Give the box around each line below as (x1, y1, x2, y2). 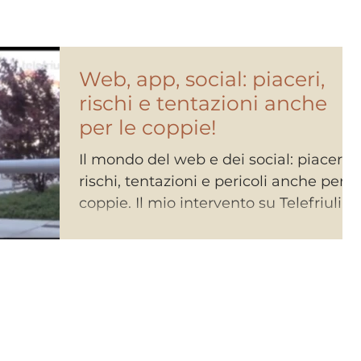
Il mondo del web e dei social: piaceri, (79, 150, 350, 168)
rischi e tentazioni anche (79, 90, 327, 115)
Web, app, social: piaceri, (79, 66, 325, 91)
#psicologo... (79, 215, 168, 234)
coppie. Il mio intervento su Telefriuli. (79, 193, 345, 212)
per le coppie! (79, 114, 217, 139)
